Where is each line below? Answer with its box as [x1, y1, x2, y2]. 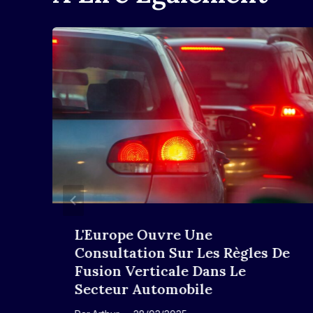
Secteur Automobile [75, 279, 212, 298]
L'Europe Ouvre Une [75, 225, 212, 243]
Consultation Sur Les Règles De [75, 243, 290, 261]
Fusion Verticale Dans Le [75, 261, 246, 279]
